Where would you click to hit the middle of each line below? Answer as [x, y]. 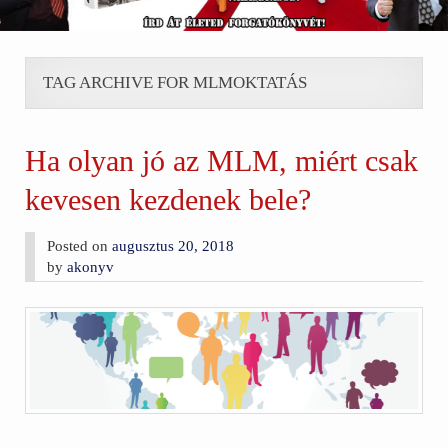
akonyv [91, 266]
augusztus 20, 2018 [173, 245]
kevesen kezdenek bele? [168, 200]
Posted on [80, 245]
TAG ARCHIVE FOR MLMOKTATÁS [174, 82]
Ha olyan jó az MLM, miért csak [222, 161]
